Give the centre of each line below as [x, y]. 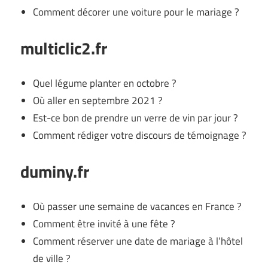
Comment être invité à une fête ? [104, 224]
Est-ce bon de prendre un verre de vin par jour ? [136, 118]
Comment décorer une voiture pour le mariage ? [136, 12]
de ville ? [52, 259]
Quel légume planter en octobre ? [105, 83]
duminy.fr [55, 171]
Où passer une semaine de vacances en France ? [138, 207]
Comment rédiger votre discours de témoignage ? [140, 135]
